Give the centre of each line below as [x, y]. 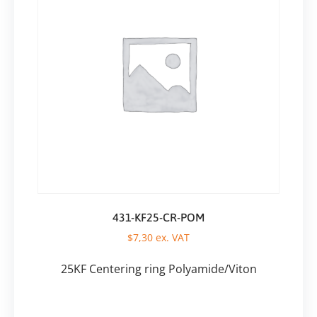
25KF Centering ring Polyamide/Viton [158, 269]
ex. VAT [171, 237]
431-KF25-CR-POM [158, 217]
